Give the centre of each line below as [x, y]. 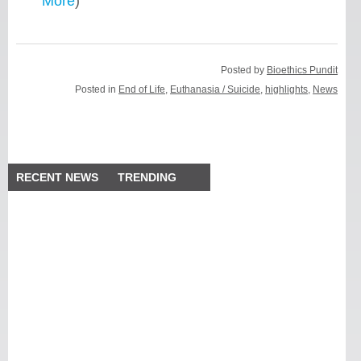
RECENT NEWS [58, 177]
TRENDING [147, 177]
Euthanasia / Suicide [216, 89]
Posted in [97, 89]
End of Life [142, 89]
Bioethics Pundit [303, 70]
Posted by [244, 70]
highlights [287, 89]
